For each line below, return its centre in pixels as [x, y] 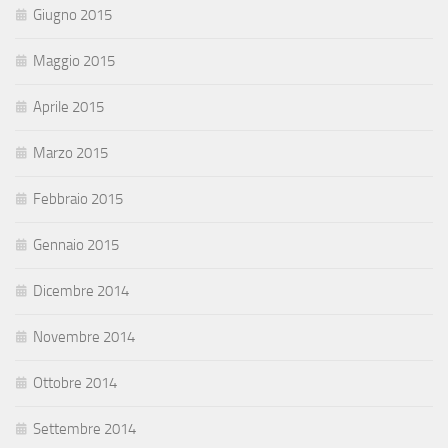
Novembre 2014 [84, 337]
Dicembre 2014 [81, 291]
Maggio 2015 [74, 61]
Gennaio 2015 [76, 245]
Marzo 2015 [70, 153]
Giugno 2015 [72, 15]
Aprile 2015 [68, 107]
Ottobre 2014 [75, 383]
